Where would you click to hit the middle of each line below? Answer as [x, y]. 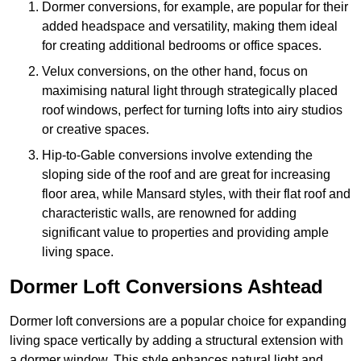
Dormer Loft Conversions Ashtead [166, 287]
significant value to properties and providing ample [185, 233]
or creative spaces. [95, 130]
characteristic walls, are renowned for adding [169, 214]
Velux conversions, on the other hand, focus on [175, 72]
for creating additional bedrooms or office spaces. [182, 46]
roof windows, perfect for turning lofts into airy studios [192, 110]
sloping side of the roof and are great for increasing [186, 175]
